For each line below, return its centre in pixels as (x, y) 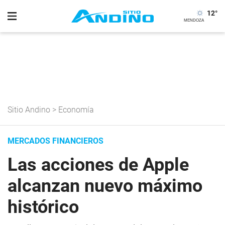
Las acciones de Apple (98, 165)
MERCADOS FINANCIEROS (55, 141)
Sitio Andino (29, 110)
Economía (76, 110)
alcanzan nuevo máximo (105, 186)
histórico (43, 207)
